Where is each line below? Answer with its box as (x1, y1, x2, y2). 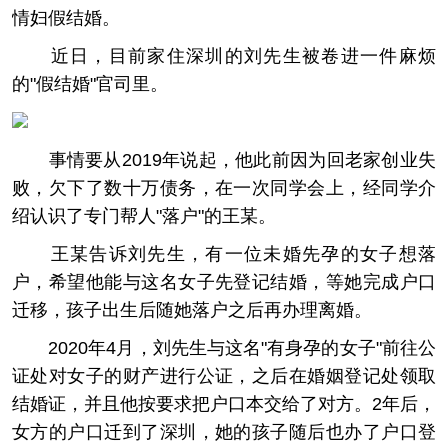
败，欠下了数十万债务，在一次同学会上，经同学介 (12, 178, 436, 199)
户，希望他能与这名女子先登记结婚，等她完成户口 (12, 272, 436, 293)
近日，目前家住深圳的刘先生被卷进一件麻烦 (12, 46, 436, 67)
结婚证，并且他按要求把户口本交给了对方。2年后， (12, 394, 436, 415)
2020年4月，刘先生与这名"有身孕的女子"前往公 (12, 338, 436, 359)
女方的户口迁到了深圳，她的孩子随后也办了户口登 (12, 422, 436, 443)
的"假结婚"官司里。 (12, 74, 168, 95)
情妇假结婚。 (12, 8, 120, 29)
